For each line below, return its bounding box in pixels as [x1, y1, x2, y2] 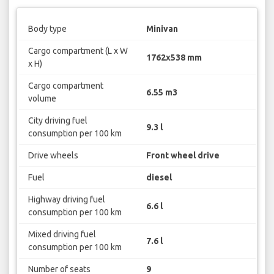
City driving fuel [28, 116, 87, 126]
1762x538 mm [146, 52, 202, 62]
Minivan [146, 24, 178, 34]
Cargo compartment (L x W [28, 46, 128, 56]
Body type [28, 24, 67, 34]
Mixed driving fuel [28, 229, 96, 240]
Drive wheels [28, 150, 78, 161]
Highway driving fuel [28, 194, 105, 205]
